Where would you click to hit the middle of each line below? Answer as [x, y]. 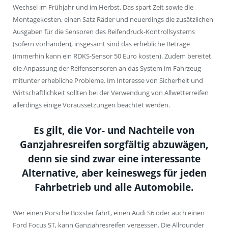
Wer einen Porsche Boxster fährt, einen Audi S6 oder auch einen [109, 213]
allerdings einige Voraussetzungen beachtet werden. [91, 105]
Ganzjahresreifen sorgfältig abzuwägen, [114, 145]
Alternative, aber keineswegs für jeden [114, 173]
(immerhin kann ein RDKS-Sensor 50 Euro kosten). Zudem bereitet [112, 56]
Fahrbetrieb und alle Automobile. [114, 188]
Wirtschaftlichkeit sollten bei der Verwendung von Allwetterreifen [111, 93]
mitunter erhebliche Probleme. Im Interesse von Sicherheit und [108, 81]
